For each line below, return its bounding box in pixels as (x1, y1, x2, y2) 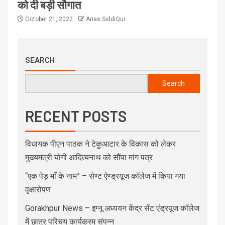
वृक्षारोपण (25, 184, 51, 194)
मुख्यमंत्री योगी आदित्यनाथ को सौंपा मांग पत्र (25, 152, 153, 162)
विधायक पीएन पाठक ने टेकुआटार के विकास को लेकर (25, 139, 176, 149)
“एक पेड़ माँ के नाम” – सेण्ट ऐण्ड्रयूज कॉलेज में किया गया (25, 171, 185, 181)
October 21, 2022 (24, 15, 74, 23)
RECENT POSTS (25, 106, 127, 125)
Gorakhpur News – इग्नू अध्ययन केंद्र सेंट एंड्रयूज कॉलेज (25, 203, 199, 213)
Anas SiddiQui (86, 15, 125, 23)
